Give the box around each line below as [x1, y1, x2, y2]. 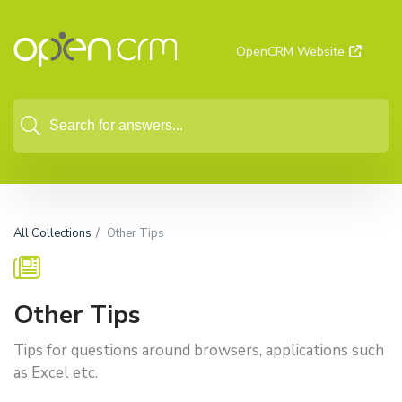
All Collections [13, 225, 92, 241]
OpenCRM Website [236, 43, 345, 60]
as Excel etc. [13, 363, 98, 383]
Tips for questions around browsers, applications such [13, 340, 384, 361]
